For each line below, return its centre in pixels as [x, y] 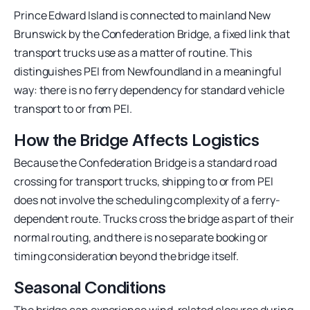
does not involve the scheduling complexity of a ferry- [147, 200]
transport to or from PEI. [73, 108]
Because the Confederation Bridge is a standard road [145, 162]
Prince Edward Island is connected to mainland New [143, 15]
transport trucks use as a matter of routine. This [133, 52]
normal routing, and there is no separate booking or [141, 237]
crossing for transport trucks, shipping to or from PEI [144, 181]
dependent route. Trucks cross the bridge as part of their [154, 218]
